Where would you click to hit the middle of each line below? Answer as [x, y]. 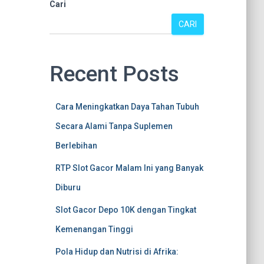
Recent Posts [114, 74]
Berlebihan [76, 146]
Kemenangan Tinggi [94, 229]
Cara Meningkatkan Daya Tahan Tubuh [127, 107]
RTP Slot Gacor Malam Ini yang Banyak [129, 168]
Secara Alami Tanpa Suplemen [114, 126]
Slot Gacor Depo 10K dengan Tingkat [126, 210]
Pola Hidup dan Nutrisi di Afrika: [117, 252]
